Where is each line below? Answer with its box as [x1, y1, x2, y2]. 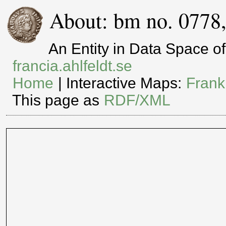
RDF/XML [104, 92, 171, 109]
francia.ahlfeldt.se [13, 58, 133, 75]
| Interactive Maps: [54, 75, 186, 92]
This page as [12, 92, 104, 109]
